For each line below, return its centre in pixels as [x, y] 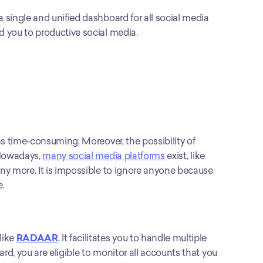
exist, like [185, 156]
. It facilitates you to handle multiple [132, 238]
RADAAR [37, 238]
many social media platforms [104, 156]
